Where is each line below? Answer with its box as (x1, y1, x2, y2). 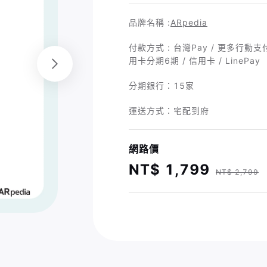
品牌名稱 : (129, 17, 170, 27)
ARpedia (170, 17, 207, 27)
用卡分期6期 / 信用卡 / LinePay (129, 55, 260, 66)
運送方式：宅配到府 (129, 105, 209, 116)
